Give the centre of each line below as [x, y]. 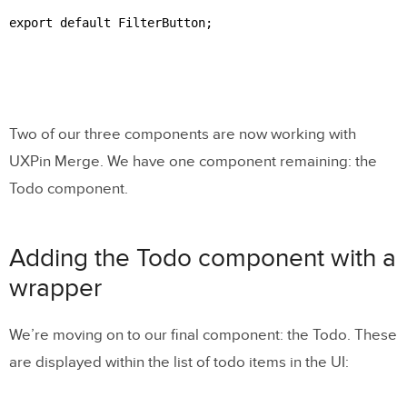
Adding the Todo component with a [203, 258]
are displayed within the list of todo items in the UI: [179, 362]
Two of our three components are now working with [183, 134]
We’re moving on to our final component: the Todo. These [203, 335]
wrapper [55, 288]
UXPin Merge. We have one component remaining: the [193, 161]
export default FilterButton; [111, 22]
